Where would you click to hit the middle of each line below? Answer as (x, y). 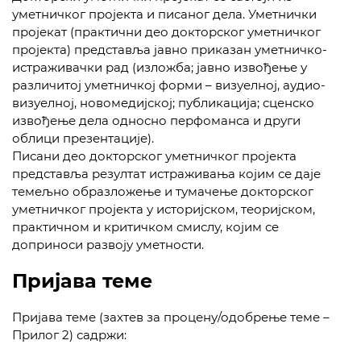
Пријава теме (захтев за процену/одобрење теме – (171, 317)
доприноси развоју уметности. (108, 245)
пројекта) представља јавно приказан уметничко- (170, 50)
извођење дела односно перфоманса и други (156, 120)
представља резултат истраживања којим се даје (166, 174)
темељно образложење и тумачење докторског (163, 191)
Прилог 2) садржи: (69, 335)
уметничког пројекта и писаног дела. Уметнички (164, 14)
